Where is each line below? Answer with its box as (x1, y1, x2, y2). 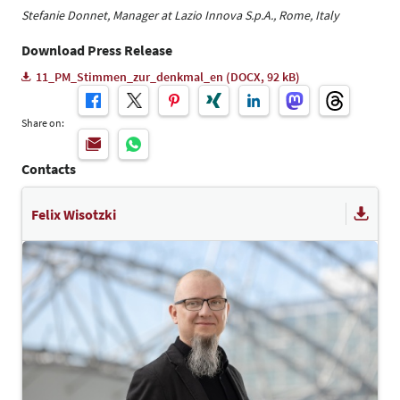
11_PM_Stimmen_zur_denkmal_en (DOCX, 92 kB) (36, 69, 301, 85)
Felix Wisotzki (31, 204, 116, 223)
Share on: (21, 115, 64, 129)
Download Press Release (21, 41, 172, 59)
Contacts (21, 160, 76, 178)
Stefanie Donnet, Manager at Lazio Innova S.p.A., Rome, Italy (21, 7, 339, 23)
